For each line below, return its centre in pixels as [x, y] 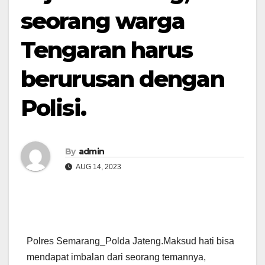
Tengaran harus [107, 50]
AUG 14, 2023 [98, 167]
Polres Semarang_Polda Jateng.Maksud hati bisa [130, 241]
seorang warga [103, 21]
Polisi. [53, 108]
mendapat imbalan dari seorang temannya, [116, 257]
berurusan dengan [122, 79]
